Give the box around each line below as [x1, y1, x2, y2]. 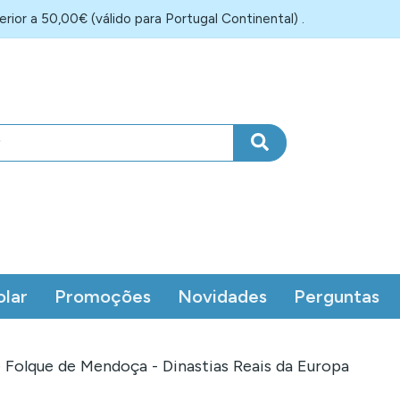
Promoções [54, 285, 151, 307]
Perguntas [294, 285, 379, 307]
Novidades [178, 285, 267, 307]
